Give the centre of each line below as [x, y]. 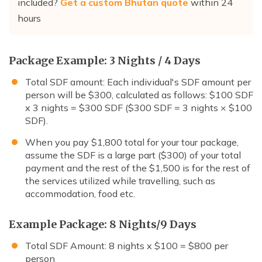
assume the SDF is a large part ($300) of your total [133, 155]
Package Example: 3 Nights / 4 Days [105, 61]
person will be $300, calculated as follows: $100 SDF [139, 95]
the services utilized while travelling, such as [120, 181]
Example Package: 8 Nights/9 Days [103, 225]
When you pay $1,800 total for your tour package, [132, 142]
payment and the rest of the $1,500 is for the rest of [138, 168]
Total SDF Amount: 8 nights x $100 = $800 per [127, 246]
